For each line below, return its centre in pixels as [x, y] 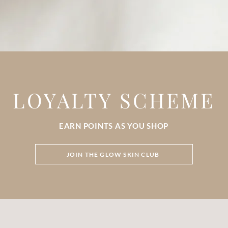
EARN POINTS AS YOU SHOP [114, 126]
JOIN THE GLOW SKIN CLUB [113, 154]
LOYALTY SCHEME [114, 100]
